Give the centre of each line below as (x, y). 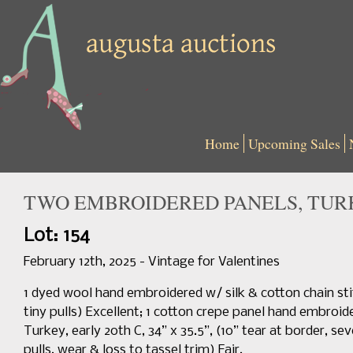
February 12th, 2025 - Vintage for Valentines (152, 262)
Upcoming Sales (294, 143)
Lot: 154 (57, 236)
